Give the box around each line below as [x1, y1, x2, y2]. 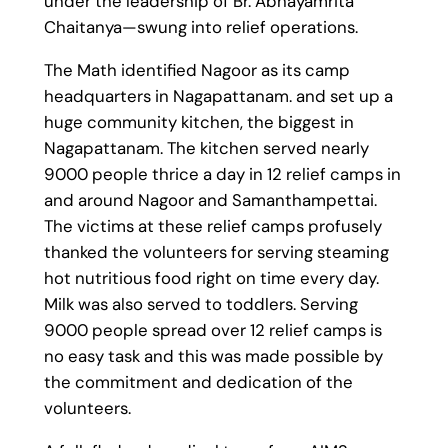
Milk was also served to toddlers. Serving [43, 293, 358, 316]
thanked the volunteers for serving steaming [43, 241, 389, 264]
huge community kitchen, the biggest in [43, 111, 354, 134]
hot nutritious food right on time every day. [43, 267, 379, 290]
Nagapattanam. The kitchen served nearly [43, 137, 369, 160]
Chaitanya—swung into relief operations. [43, 16, 358, 39]
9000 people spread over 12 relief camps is [43, 319, 382, 342]
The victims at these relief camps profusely [43, 215, 382, 238]
